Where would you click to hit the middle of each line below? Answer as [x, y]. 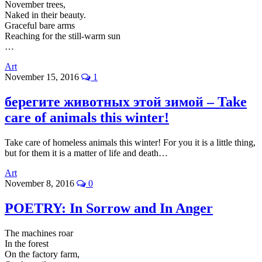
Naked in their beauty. [45, 15]
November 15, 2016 [43, 77]
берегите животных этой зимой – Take [126, 102]
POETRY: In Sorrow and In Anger [109, 208]
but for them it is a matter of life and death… [86, 153]
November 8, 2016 [41, 184]
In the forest [27, 243]
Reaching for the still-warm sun [63, 36]
